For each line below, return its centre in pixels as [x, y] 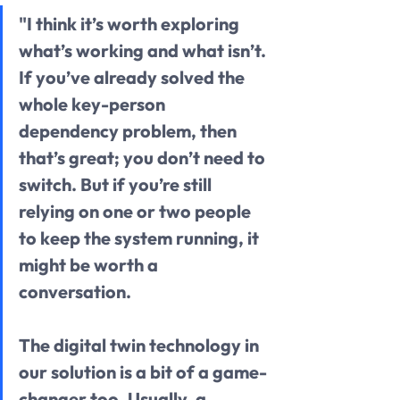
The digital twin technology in [141, 345]
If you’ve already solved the [133, 77]
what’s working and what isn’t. [144, 50]
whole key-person [94, 104]
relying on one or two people [137, 211]
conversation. [75, 291]
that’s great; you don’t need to [144, 157]
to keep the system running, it [141, 237]
